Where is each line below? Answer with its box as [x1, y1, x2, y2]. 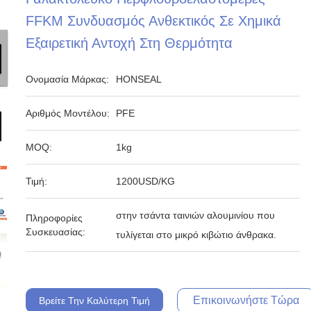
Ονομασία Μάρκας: [26, 74, 110, 85]
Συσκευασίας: [26, 226, 86, 237]
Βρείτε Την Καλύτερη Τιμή [39, 295, 151, 306]
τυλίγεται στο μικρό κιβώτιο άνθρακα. [116, 229, 277, 240]
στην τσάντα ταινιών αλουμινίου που [116, 210, 276, 221]
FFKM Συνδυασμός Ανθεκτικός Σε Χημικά [26, 13, 282, 28]
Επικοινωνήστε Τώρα [192, 294, 299, 306]
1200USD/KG [116, 176, 176, 187]
